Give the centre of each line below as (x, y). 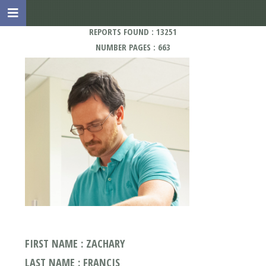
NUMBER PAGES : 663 (133, 47)
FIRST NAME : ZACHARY (75, 243)
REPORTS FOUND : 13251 (133, 31)
